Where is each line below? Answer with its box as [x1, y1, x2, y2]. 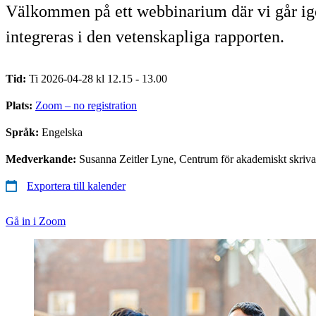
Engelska [42, 126, 83, 138]
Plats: [6, 99, 35, 111]
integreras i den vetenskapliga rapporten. [6, 27, 284, 46]
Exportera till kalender [27, 179, 126, 192]
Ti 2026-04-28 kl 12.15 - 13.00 [29, 72, 167, 85]
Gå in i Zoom [6, 214, 66, 227]
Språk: [6, 126, 42, 138]
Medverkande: [6, 152, 79, 165]
